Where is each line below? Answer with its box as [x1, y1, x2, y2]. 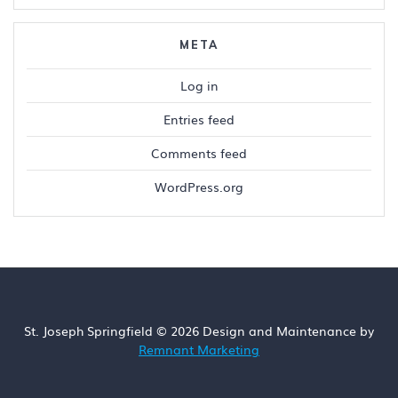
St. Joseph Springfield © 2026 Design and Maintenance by [24, 322, 374, 339]
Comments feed [151, 144, 247, 163]
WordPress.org [155, 178, 243, 196]
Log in [179, 76, 219, 95]
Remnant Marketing [139, 340, 259, 358]
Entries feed [163, 110, 235, 129]
